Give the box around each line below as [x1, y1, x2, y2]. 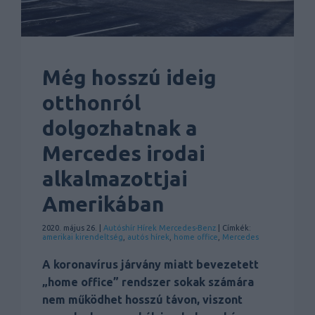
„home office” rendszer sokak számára [42, 276, 254, 289]
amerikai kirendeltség [42, 233, 123, 242]
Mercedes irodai [42, 141, 205, 166]
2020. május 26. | [42, 224, 103, 233]
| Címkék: [216, 224, 251, 233]
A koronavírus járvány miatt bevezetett [42, 258, 259, 271]
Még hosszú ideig [42, 65, 217, 90]
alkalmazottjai [42, 167, 188, 191]
